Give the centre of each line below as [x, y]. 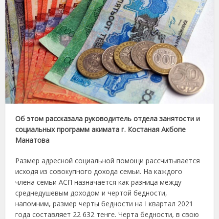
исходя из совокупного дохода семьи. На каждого [99, 171]
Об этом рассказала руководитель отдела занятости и [108, 118]
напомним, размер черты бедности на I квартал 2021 [104, 203]
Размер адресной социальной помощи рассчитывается [108, 160]
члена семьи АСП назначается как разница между [99, 182]
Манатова [33, 140]
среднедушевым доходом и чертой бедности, [91, 193]
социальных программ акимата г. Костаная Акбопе [101, 129]
